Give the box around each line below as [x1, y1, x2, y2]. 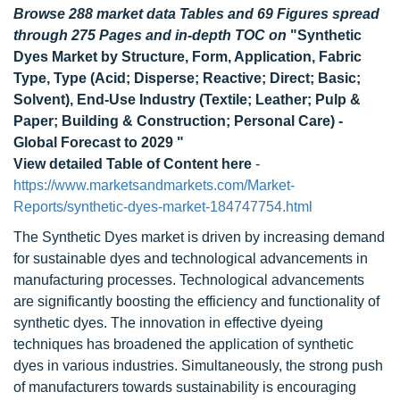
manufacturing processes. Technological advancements [13, 272, 364, 287]
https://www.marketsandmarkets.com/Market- [13, 178, 295, 193]
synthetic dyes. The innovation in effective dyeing [13, 315, 323, 330]
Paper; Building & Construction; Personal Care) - [13, 113, 343, 129]
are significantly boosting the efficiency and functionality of [13, 294, 379, 309]
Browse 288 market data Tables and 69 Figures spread [13, 6, 379, 21]
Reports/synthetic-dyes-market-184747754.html [13, 199, 312, 214]
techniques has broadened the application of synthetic [13, 337, 354, 352]
